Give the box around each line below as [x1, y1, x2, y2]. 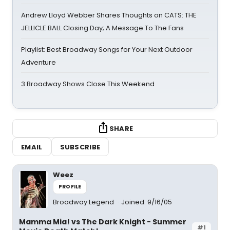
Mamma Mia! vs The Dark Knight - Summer [19, 217, 186, 227]
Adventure [21, 57, 56, 67]
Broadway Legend [53, 197, 116, 207]
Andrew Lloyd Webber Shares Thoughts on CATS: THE [21, 10, 197, 20]
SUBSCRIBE [60, 142, 101, 152]
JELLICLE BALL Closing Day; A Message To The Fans [21, 23, 184, 33]
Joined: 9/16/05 [121, 197, 172, 207]
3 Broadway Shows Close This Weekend [21, 79, 155, 89]
